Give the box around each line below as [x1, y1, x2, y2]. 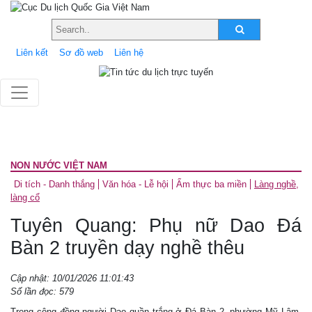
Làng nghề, [254, 178, 299, 189]
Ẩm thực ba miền [176, 178, 247, 189]
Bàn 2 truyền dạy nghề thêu [10, 237, 244, 258]
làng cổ [10, 192, 40, 203]
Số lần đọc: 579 [10, 286, 74, 297]
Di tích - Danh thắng [14, 178, 95, 189]
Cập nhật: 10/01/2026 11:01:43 [10, 272, 134, 283]
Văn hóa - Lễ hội [102, 178, 169, 189]
